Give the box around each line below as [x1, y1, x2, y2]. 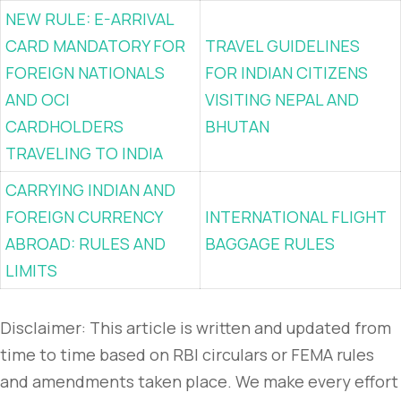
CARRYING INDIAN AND [5, 179, 175, 200]
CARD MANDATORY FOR [5, 35, 185, 56]
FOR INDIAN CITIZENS [205, 62, 368, 83]
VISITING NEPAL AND [205, 89, 359, 110]
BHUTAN [205, 115, 277, 137]
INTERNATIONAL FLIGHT [205, 206, 386, 227]
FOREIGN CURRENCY [5, 206, 162, 227]
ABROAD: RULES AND [5, 233, 166, 254]
